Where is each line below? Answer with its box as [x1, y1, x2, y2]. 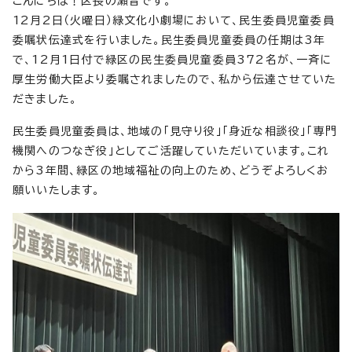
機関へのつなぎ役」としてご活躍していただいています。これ [13, 145, 330, 157]
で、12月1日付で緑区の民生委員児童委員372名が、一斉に [13, 54, 332, 66]
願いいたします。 [13, 185, 101, 196]
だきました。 [13, 93, 78, 105]
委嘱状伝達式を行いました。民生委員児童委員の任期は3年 [13, 35, 326, 46]
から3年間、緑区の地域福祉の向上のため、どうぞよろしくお [13, 165, 329, 177]
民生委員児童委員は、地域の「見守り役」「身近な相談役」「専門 [13, 126, 338, 137]
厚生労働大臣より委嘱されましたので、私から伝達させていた [13, 74, 337, 86]
